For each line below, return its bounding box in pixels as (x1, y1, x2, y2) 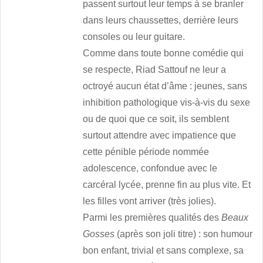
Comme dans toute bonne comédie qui (83, 48, 244, 59)
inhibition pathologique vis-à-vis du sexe (83, 97, 251, 108)
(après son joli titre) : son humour (114, 229, 253, 240)
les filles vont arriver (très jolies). (83, 196, 217, 207)
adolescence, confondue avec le (83, 163, 218, 174)
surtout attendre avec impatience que (83, 130, 237, 141)
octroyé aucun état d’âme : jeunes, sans (83, 81, 248, 92)
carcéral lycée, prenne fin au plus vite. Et (83, 180, 251, 190)
